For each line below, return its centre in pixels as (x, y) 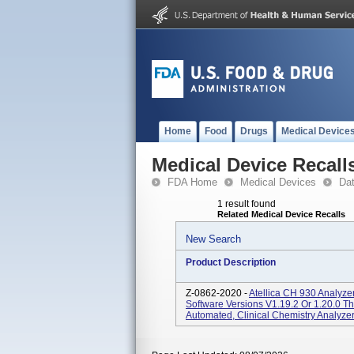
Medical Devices (278, 182)
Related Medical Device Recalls (281, 214)
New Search (213, 239)
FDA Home (192, 182)
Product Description (231, 262)
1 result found (247, 204)
